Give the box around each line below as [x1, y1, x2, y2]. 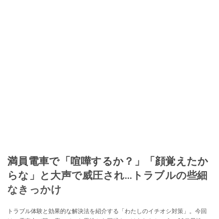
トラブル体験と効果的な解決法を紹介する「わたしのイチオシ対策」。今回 [7, 207, 207, 215]
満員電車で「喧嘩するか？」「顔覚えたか [7, 154, 209, 167]
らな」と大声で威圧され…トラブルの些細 [7, 169, 208, 181]
